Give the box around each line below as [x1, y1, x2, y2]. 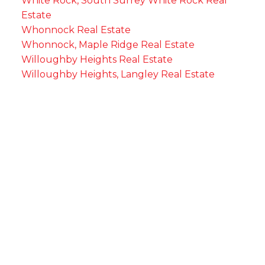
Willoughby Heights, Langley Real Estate [21, 68, 215, 80]
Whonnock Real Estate [21, 24, 131, 35]
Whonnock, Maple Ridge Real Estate [21, 38, 195, 50]
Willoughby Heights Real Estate [21, 53, 173, 65]
